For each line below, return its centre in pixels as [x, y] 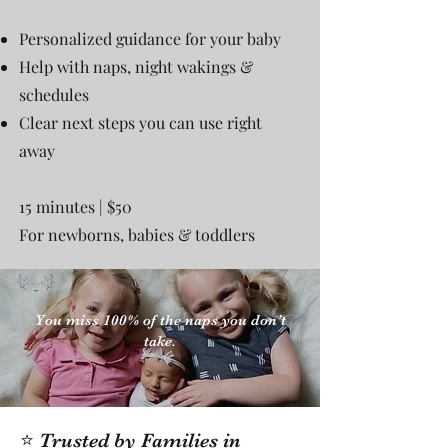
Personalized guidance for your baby [150, 38]
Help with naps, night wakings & [136, 66]
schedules [54, 94]
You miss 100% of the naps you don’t [160, 319]
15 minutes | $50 [75, 206]
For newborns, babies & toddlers [137, 234]
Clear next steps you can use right [140, 122]
